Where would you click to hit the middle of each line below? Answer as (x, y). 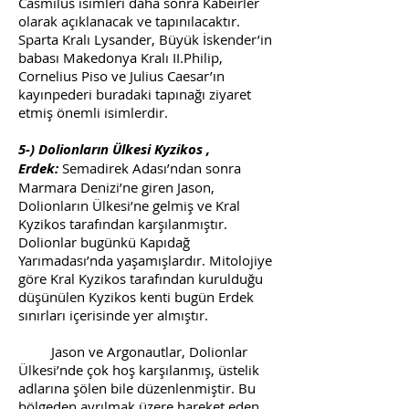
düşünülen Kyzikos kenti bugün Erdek (136, 297)
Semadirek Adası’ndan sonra (152, 168)
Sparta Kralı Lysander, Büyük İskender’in (145, 39)
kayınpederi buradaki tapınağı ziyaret (135, 94)
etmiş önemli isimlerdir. (93, 112)
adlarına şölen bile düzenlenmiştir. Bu (137, 388)
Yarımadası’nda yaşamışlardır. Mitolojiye (145, 260)
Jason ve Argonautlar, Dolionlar (133, 351)
